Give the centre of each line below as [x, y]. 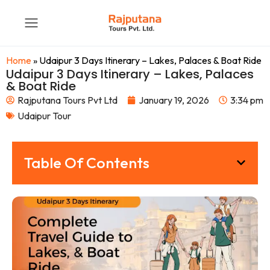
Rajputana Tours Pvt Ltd [67, 100]
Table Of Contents [87, 163]
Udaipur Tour [44, 116]
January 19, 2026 [174, 100]
